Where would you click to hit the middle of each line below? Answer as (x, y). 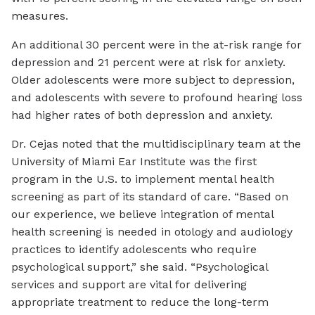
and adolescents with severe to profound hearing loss (157, 98)
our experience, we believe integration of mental (142, 214)
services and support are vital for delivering (129, 285)
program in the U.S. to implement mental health (143, 179)
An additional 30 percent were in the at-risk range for (156, 45)
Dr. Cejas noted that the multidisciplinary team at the (156, 144)
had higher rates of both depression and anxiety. (142, 115)
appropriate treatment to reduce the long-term (140, 302)
